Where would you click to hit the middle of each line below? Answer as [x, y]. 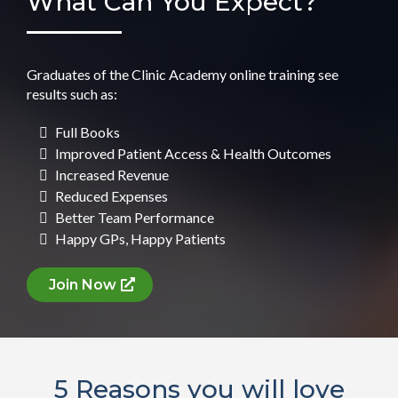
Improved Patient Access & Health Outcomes [193, 153]
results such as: [72, 93]
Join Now [83, 284]
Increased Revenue [112, 174]
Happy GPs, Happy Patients [140, 238]
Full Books [88, 131]
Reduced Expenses [111, 195]
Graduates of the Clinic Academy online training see [183, 74]
